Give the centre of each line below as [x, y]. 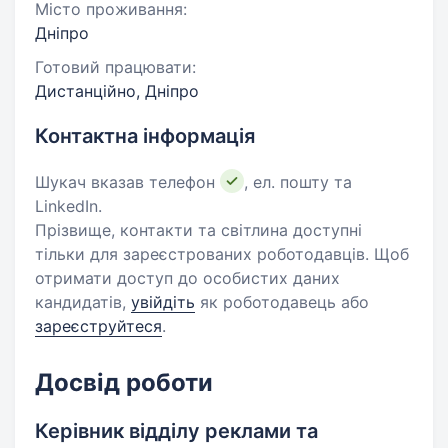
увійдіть [163, 302]
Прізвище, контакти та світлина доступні [198, 230]
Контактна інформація [145, 136]
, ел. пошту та [298, 182]
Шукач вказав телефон [127, 182]
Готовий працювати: [115, 67]
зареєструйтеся [98, 326]
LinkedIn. [68, 206]
